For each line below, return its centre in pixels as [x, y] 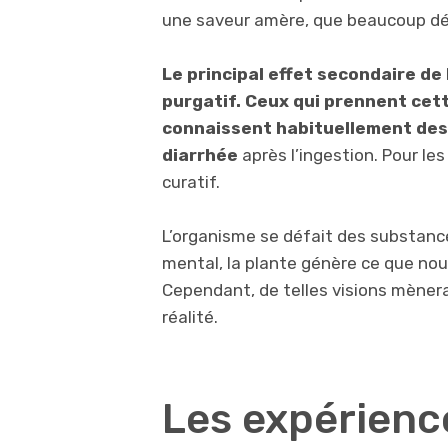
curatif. [191, 182]
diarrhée [202, 155]
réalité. [190, 317]
